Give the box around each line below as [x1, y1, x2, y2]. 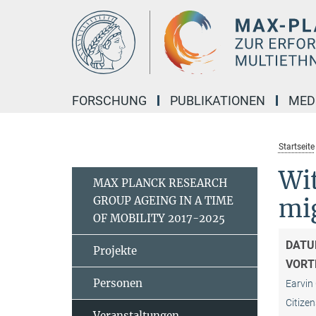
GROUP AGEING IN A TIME [93, 194, 233, 207]
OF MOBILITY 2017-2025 [93, 212, 225, 225]
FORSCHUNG [72, 93, 147, 108]
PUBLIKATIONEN [170, 93, 265, 108]
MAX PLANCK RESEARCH [93, 176, 227, 190]
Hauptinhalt [4, 6, 62, 20]
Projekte [93, 244, 137, 257]
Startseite [278, 142, 315, 152]
